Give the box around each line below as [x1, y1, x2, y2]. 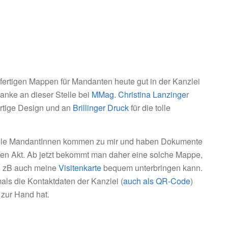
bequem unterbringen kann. [101, 161, 203, 174]
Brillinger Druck [73, 102, 129, 114]
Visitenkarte [59, 161, 101, 174]
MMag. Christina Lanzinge [92, 89, 186, 101]
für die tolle [129, 102, 170, 114]
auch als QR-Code [123, 175, 190, 187]
